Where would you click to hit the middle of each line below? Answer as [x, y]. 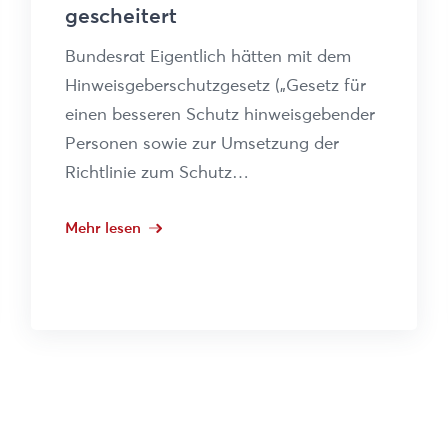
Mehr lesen [103, 227]
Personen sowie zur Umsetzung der [202, 142]
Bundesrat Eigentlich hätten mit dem [208, 55]
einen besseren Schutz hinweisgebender [220, 113]
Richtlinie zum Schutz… [157, 171]
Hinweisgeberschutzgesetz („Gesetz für [216, 84]
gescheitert [121, 15]
